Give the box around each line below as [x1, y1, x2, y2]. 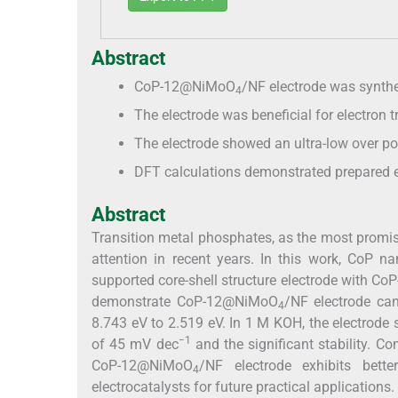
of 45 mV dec [92, 335, 179, 353]
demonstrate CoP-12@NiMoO [92, 292, 278, 310]
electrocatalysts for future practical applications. [92, 378, 394, 395]
